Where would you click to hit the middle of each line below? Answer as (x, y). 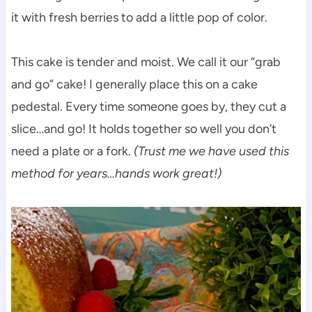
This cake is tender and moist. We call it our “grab (146, 62)
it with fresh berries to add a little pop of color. (139, 17)
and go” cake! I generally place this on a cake (134, 84)
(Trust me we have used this (211, 151)
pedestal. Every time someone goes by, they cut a (148, 106)
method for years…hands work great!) (116, 173)
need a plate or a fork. (72, 151)
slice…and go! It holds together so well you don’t (143, 128)
